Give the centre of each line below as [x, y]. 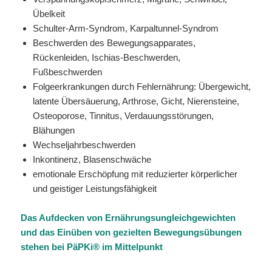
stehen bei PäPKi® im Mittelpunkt [92, 247]
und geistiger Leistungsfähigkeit [95, 189]
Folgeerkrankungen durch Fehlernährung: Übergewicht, [142, 87]
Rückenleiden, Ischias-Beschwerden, [107, 58]
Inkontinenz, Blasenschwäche [92, 160]
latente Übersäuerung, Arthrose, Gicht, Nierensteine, [136, 101]
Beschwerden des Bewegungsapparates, [114, 43]
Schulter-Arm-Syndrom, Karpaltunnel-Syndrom [126, 29]
